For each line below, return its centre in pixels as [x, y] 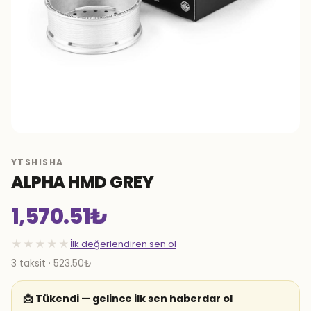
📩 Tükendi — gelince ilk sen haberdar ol [128, 299]
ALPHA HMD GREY [83, 182]
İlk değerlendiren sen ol [123, 244]
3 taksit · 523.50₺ [51, 263]
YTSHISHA [37, 162]
